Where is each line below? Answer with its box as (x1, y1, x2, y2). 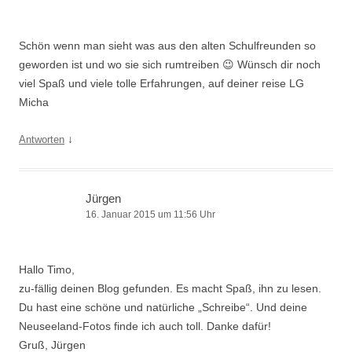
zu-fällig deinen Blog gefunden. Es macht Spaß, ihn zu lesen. (19, 282, 321, 295)
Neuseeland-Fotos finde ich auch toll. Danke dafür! (19, 320, 271, 332)
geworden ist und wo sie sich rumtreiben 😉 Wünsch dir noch (19, 58, 321, 71)
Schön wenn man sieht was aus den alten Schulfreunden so (19, 39, 316, 52)
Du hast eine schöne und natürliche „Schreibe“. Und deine (19, 301, 307, 313)
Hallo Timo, (19, 263, 75, 276)
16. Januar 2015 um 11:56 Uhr (86, 209, 215, 220)
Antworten (19, 134, 64, 145)
